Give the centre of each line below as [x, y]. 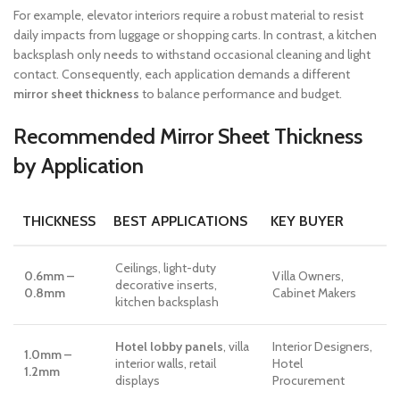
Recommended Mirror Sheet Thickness [188, 136]
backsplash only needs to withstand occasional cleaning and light [192, 54]
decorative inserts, [166, 285]
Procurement [308, 380]
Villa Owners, [308, 276]
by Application [79, 166]
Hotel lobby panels [169, 346]
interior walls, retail [166, 363]
